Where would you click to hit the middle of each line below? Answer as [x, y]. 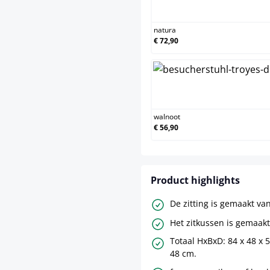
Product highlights [195, 181]
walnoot [167, 117]
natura [165, 30]
